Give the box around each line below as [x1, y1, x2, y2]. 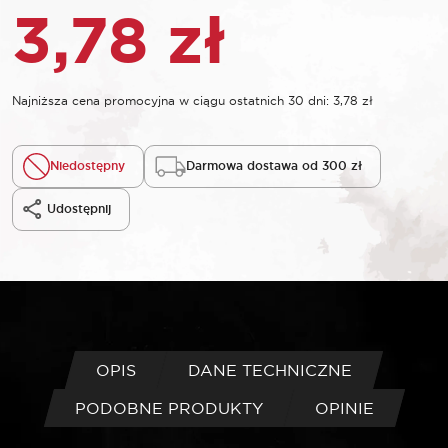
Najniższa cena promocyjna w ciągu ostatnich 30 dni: [12, 92, 333, 108]
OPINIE [314, 397, 374, 418]
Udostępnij [47, 201, 111, 218]
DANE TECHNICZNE [188, 359, 352, 380]
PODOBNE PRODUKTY [74, 397, 263, 418]
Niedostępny [50, 158, 125, 175]
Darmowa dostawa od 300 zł [186, 158, 362, 175]
